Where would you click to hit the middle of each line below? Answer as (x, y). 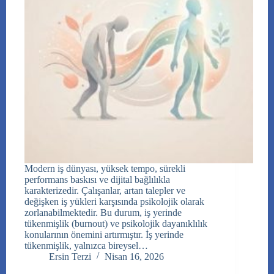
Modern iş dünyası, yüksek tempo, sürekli (105, 169)
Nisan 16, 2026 (134, 257)
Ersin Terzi (70, 257)
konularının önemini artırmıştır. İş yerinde (104, 235)
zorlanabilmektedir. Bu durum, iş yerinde (103, 213)
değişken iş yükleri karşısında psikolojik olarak (114, 202)
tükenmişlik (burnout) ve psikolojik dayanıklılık (116, 224)
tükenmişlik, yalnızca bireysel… (86, 246)
